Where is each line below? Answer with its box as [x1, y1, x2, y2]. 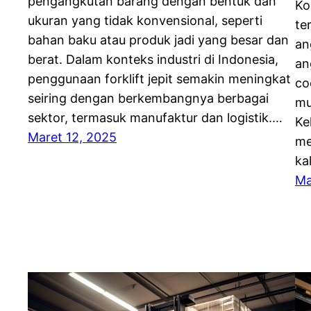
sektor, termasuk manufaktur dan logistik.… [28, 110, 283, 126]
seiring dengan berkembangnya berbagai [28, 91, 269, 106]
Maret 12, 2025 [28, 130, 117, 145]
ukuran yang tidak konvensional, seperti [28, 13, 262, 28]
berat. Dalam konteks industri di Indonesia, [28, 52, 278, 67]
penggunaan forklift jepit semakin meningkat [28, 72, 291, 87]
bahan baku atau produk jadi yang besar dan [28, 33, 289, 48]
